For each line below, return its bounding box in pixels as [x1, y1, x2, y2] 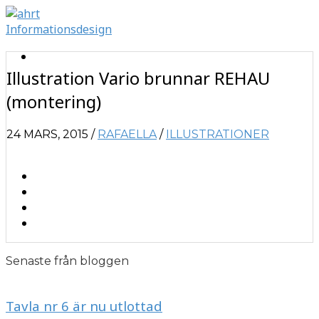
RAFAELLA [98, 127, 157, 141]
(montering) [6, 89, 101, 113]
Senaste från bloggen [6, 253, 129, 268]
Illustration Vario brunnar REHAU [6, 66, 270, 90]
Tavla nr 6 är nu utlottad [6, 296, 162, 315]
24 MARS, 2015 [6, 127, 88, 141]
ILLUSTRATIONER [166, 127, 269, 141]
